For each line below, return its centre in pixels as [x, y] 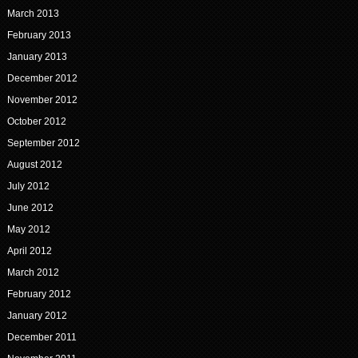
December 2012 [42, 79]
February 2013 [39, 36]
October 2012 [36, 122]
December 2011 [42, 338]
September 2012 [43, 143]
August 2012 [34, 165]
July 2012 [28, 187]
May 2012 [28, 230]
